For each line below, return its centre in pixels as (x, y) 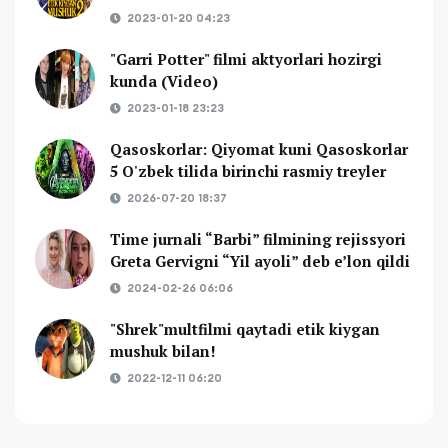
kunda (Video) (164, 80)
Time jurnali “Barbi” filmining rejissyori (258, 238)
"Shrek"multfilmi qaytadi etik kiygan (245, 328)
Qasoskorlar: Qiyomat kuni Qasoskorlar (259, 148)
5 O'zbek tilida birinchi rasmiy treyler (248, 170)
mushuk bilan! (163, 350)
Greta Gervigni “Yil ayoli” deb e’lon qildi (260, 260)
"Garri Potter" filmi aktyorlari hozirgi (246, 58)
